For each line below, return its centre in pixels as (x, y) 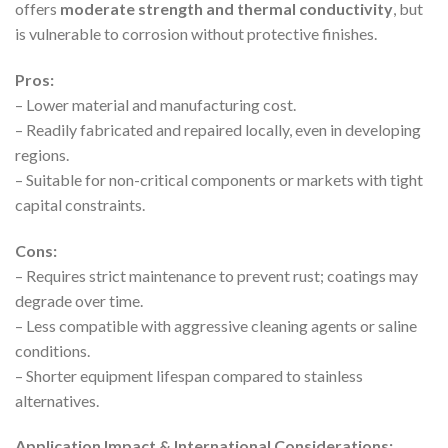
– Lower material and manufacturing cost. (155, 104)
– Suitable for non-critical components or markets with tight (219, 179)
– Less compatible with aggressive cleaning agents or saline (216, 325)
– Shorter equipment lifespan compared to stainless (189, 375)
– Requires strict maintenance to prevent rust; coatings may (216, 275)
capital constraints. (80, 204)
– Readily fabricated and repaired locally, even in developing (218, 129)
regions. (42, 154)
